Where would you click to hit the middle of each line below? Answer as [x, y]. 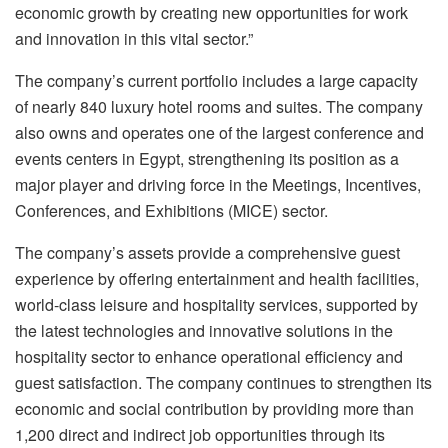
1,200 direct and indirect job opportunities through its [200, 434]
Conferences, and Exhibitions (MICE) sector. [171, 210]
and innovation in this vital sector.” [134, 38]
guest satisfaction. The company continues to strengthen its [223, 382]
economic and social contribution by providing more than [214, 408]
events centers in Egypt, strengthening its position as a [207, 158]
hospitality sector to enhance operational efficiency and [209, 356]
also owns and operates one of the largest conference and [219, 132]
